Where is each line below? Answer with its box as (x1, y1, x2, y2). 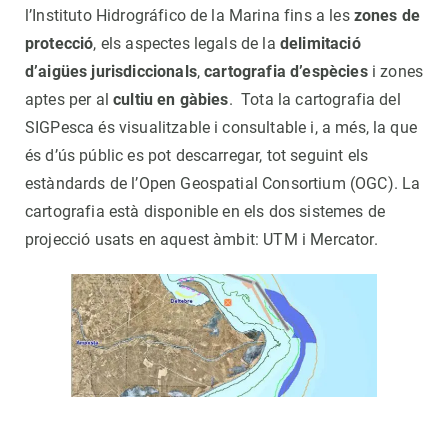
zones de (353, 6, 421, 26)
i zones (367, 62, 423, 82)
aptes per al (25, 90, 114, 110)
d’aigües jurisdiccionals (25, 62, 197, 82)
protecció (25, 34, 94, 54)
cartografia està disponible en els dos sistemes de (25, 202, 386, 222)
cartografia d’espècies (204, 62, 368, 82)
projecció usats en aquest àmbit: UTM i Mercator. (25, 230, 378, 250)
